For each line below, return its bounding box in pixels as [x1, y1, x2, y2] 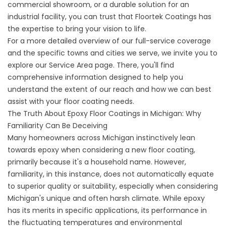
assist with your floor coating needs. [8, 96, 134, 106]
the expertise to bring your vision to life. [8, 24, 146, 34]
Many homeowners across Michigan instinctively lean [8, 133, 195, 143]
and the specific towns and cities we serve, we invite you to [8, 48, 217, 58]
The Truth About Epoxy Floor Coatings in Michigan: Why [8, 108, 201, 119]
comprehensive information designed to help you [8, 72, 183, 82]
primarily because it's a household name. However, [8, 157, 186, 167]
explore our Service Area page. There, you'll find [8, 60, 174, 70]
